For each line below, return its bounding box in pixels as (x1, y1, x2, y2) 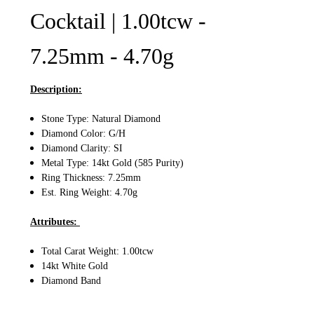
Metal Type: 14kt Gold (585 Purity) (41, 157, 184, 168)
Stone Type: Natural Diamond (41, 113, 161, 124)
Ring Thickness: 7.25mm (41, 172, 142, 183)
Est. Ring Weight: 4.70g (41, 186, 138, 198)
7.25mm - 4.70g (30, 43, 174, 69)
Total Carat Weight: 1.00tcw (41, 245, 154, 257)
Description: (30, 83, 82, 95)
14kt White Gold (41, 260, 109, 271)
